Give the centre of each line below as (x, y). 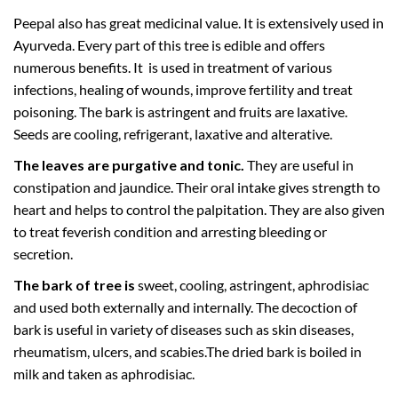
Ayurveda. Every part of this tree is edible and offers (169, 44)
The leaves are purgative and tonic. (130, 164)
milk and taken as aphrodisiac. (104, 373)
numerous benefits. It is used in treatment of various (173, 67)
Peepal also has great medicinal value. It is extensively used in (199, 22)
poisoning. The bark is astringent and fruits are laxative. (180, 111)
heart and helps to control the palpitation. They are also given (199, 209)
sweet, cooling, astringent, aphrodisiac (252, 284)
